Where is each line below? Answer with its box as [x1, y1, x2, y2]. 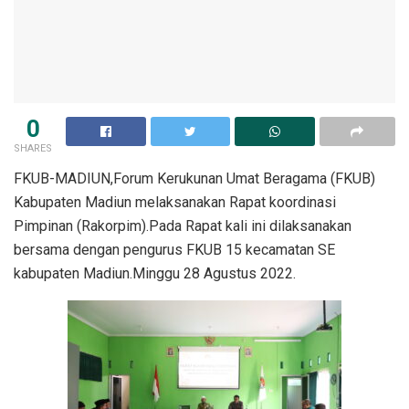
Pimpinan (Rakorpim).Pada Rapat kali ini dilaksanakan [14, 216, 351, 235]
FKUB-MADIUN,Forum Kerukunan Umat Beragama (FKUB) [14, 169, 375, 187]
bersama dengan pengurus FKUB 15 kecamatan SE [14, 240, 335, 258]
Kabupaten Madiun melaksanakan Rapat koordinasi [14, 193, 336, 211]
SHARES [14, 142, 52, 154]
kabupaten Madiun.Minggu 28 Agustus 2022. [14, 264, 296, 282]
